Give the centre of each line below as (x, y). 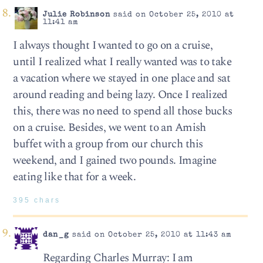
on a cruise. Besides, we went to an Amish (109, 127)
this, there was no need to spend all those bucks (123, 111)
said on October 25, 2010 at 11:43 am (150, 235)
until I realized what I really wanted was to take (122, 62)
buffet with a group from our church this (108, 144)
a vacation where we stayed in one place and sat (122, 78)
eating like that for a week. (75, 177)
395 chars (37, 200)
